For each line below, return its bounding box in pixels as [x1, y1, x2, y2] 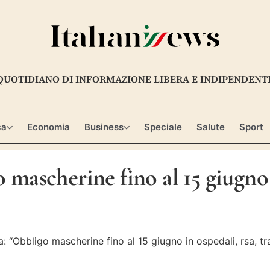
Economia [27, 121, 70, 133]
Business [84, 121, 124, 133]
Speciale [143, 121, 182, 133]
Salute [196, 121, 225, 133]
